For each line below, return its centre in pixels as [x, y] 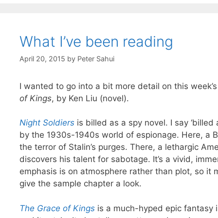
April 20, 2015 [42, 58]
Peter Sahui [96, 58]
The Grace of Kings [57, 208]
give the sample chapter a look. [81, 184]
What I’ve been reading [96, 41]
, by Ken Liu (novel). [90, 98]
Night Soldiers [47, 123]
